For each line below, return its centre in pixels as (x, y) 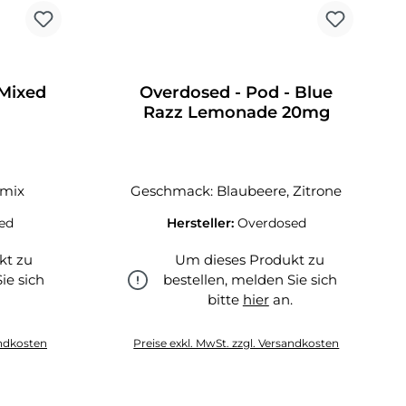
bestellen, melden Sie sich (250, 280)
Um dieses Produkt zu (250, 260)
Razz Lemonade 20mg (236, 112)
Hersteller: (202, 223)
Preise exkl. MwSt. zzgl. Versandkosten (237, 343)
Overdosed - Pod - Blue (237, 92)
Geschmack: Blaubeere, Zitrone (237, 191)
